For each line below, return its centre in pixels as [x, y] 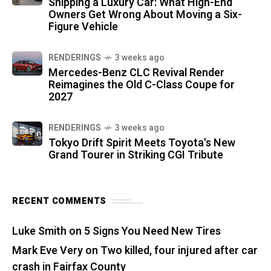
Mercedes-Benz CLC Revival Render [136, 73]
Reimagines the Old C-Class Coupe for [142, 85]
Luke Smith [39, 231]
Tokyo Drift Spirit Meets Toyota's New [142, 143]
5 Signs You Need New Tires [152, 231]
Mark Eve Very [47, 251]
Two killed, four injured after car [179, 251]
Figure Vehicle [83, 27]
